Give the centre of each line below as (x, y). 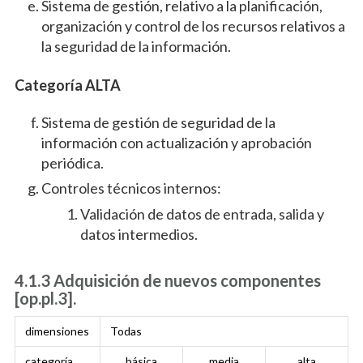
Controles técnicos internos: (131, 188)
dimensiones (57, 331)
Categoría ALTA (67, 85)
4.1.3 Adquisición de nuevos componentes (167, 281)
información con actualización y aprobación (176, 143)
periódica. (72, 163)
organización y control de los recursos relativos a (193, 26)
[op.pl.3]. (45, 299)
